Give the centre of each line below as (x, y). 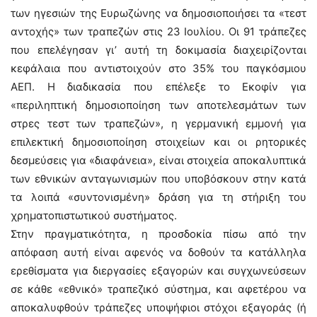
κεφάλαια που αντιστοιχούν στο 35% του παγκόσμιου (158, 68)
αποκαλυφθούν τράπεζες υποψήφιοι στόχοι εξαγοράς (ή (158, 307)
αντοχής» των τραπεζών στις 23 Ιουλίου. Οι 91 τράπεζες (158, 31)
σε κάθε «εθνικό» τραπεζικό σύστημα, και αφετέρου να (158, 289)
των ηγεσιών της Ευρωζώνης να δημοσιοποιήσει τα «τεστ (158, 13)
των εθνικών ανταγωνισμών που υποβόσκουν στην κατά (158, 179)
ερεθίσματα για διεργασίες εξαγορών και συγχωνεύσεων (158, 271)
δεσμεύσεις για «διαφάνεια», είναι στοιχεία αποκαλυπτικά (158, 160)
